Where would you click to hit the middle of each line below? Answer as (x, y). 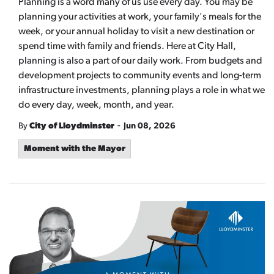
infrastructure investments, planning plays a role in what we (142, 91)
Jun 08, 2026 (150, 126)
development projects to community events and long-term (140, 76)
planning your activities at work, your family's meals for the (140, 17)
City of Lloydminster (72, 126)
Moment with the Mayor (75, 149)
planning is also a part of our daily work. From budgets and (140, 61)
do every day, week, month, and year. (96, 105)
